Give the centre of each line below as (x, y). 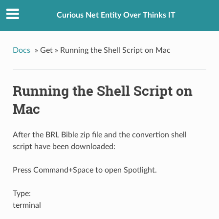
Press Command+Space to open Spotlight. (85, 170)
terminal (27, 206)
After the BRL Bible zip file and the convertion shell (99, 135)
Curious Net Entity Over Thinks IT (116, 15)
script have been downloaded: (64, 147)
